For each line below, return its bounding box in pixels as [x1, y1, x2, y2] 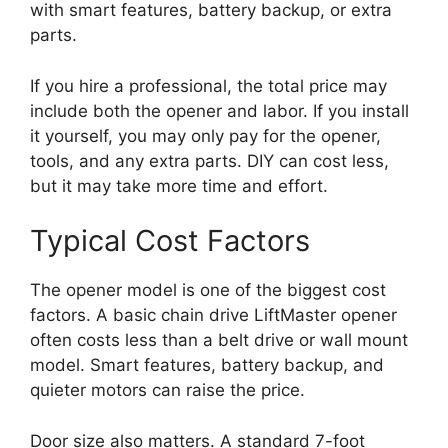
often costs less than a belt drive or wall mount [30, 330, 408, 351]
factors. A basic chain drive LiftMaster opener [30, 305, 397, 326]
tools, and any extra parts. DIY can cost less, [30, 150, 389, 171]
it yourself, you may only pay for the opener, [30, 125, 381, 146]
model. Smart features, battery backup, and [30, 355, 384, 376]
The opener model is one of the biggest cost [30, 280, 386, 301]
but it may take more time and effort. [30, 175, 328, 196]
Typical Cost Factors [30, 223, 310, 259]
